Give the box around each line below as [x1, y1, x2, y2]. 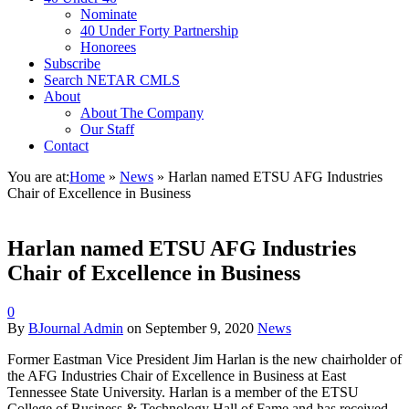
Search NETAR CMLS [44, 72, 180, 88]
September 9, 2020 [145, 320, 254, 336]
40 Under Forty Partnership [80, 23, 238, 38]
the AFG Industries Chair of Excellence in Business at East [7, 367, 346, 383]
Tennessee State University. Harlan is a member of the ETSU [7, 383, 359, 400]
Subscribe [44, 56, 100, 71]
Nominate [80, 6, 137, 22]
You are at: [7, 169, 69, 184]
